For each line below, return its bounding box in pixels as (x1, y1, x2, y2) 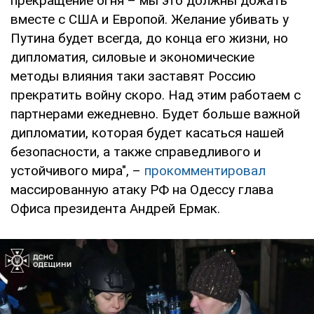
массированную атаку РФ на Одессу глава (11, 182, 273, 198)
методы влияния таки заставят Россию (11, 68, 256, 85)
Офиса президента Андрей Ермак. (11, 200, 220, 217)
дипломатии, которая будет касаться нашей (11, 125, 284, 142)
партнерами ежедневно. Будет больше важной (11, 106, 300, 123)
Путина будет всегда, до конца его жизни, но (11, 30, 288, 47)
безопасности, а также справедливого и (11, 144, 261, 161)
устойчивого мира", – (11, 163, 144, 179)
